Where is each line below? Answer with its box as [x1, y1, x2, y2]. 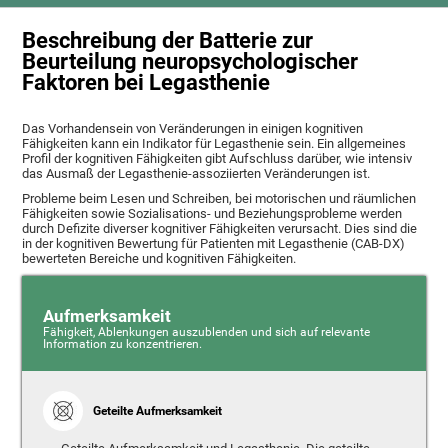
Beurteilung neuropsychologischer [22, 49, 359, 75]
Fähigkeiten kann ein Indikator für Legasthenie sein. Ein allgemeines [22, 136, 407, 152]
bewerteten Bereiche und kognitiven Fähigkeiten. [22, 251, 297, 267]
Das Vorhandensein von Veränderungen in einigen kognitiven [22, 121, 364, 137]
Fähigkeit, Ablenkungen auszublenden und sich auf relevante [42, 325, 370, 340]
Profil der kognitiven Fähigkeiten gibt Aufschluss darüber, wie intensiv [22, 151, 413, 167]
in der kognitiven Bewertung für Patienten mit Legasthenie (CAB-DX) [22, 236, 406, 252]
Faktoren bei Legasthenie [22, 70, 271, 96]
